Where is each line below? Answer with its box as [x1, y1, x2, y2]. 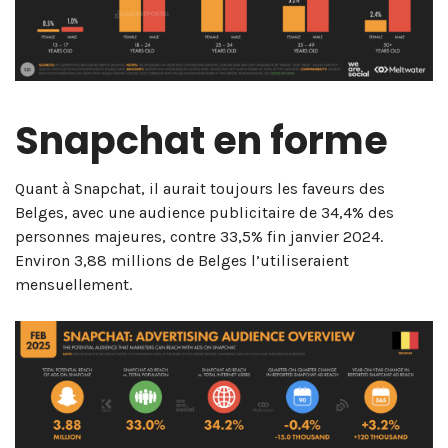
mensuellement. [15, 274, 132, 294]
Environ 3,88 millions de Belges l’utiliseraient [15, 250, 349, 270]
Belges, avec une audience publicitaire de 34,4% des [15, 202, 394, 222]
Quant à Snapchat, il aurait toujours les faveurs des [15, 178, 385, 198]
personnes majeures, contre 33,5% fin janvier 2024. [15, 226, 383, 246]
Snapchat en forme [15, 113, 388, 167]
